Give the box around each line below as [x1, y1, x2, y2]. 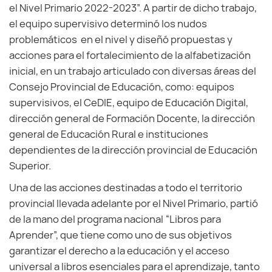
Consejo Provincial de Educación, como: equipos [9, 80, 234, 93]
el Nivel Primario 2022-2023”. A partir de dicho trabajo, [9, 1, 257, 15]
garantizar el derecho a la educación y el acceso [9, 244, 229, 257]
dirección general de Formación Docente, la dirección [9, 112, 255, 125]
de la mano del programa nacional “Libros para [9, 212, 221, 226]
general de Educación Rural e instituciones [9, 127, 208, 141]
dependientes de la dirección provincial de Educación [9, 143, 257, 157]
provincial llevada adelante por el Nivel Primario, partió [9, 197, 258, 210]
